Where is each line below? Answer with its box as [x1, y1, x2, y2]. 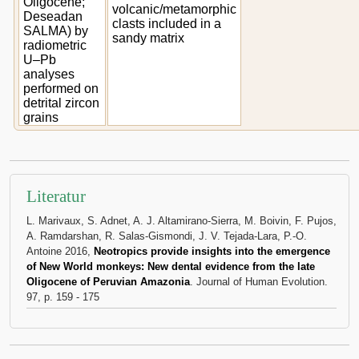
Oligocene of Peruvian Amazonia [26, 276, 190, 288]
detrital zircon [23, 96, 99, 110]
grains [23, 111, 58, 124]
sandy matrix [112, 31, 184, 45]
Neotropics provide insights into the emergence [94, 245, 330, 257]
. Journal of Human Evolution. [190, 276, 328, 288]
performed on [23, 82, 99, 95]
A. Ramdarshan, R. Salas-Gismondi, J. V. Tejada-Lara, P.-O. [26, 230, 307, 242]
